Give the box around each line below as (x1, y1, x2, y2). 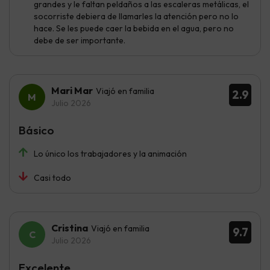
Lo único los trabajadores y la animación (34, 148, 187, 159)
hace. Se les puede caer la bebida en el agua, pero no (34, 22, 234, 34)
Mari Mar (51, 84, 93, 96)
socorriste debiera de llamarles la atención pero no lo (34, 10, 239, 22)
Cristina (51, 221, 88, 234)
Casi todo (34, 172, 71, 183)
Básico (19, 122, 54, 137)
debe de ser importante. (34, 34, 125, 46)
